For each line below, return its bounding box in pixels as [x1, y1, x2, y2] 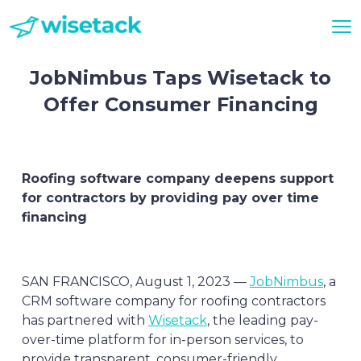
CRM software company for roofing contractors [21, 293, 326, 309]
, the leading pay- [206, 313, 318, 328]
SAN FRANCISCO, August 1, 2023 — [21, 274, 250, 289]
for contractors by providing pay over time [21, 190, 319, 205]
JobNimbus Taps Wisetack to [30, 66, 331, 89]
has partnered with [21, 313, 148, 328]
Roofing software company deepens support [21, 171, 334, 186]
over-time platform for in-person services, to [21, 332, 304, 347]
